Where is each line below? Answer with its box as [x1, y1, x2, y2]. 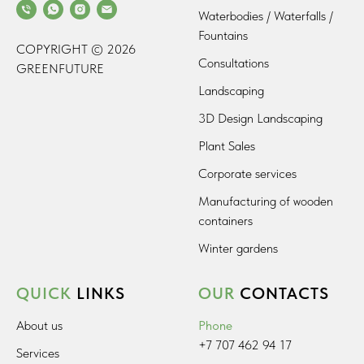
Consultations [198, 55, 269, 71]
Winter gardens [198, 240, 278, 256]
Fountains [198, 28, 248, 43]
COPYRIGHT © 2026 [16, 41, 136, 57]
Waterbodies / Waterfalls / [198, 8, 333, 24]
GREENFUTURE [16, 60, 104, 76]
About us [16, 318, 63, 333]
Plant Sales [198, 138, 255, 154]
